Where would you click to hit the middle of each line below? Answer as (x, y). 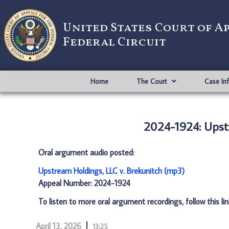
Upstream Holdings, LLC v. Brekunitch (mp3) (111, 171)
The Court (151, 81)
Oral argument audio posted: (86, 152)
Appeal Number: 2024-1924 (84, 183)
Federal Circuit (114, 42)
